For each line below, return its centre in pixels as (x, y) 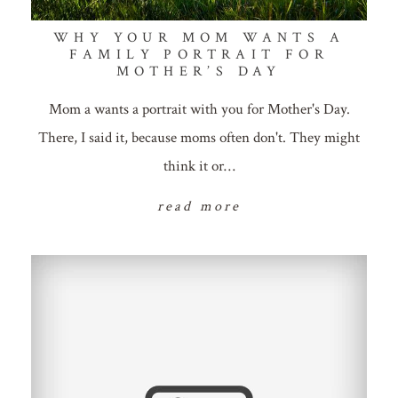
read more (199, 207)
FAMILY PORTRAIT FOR (199, 55)
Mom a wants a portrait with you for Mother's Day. (199, 110)
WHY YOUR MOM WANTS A (199, 38)
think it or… (199, 167)
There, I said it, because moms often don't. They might (199, 138)
